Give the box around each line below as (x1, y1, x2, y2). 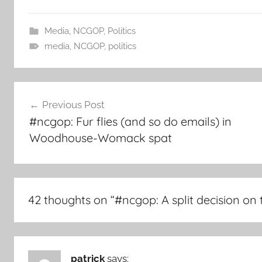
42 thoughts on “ (28, 192, 115, 207)
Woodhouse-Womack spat (29, 130, 172, 146)
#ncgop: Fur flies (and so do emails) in (29, 114, 232, 129)
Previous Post (42, 99, 105, 111)
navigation (13, 104, 91, 122)
